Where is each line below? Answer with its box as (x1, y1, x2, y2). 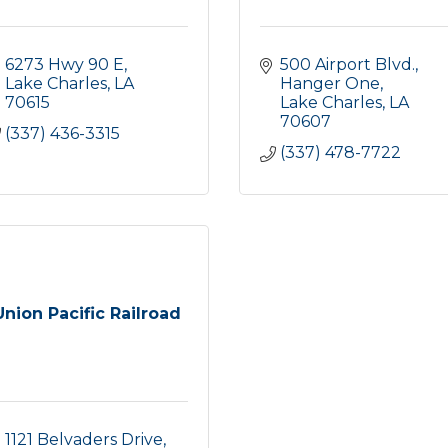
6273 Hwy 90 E (5, 55, 124, 74)
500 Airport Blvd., (280, 55, 418, 74)
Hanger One (280, 74, 380, 93)
